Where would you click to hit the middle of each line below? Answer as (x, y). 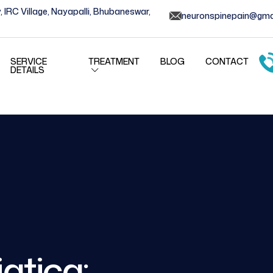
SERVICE (29, 61)
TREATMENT (114, 61)
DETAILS (28, 69)
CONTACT (227, 61)
